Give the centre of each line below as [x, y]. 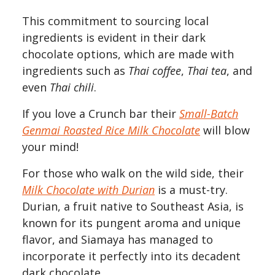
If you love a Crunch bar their [101, 113]
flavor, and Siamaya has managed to [118, 239]
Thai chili [72, 87]
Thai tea [207, 70]
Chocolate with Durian [100, 189]
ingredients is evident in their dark [114, 37]
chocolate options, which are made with [128, 54]
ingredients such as [75, 70]
